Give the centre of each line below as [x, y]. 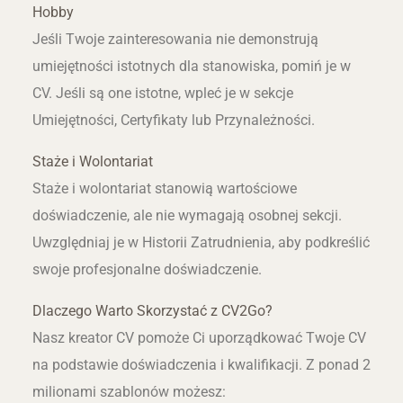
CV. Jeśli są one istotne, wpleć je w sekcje [162, 93]
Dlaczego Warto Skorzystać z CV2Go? [152, 311]
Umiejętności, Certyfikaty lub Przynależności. [173, 120]
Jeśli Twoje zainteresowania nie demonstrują [175, 39]
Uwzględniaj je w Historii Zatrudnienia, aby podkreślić [201, 243]
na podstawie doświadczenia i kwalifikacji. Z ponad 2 [201, 365]
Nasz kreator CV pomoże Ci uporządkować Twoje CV [199, 338]
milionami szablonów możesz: [129, 392]
